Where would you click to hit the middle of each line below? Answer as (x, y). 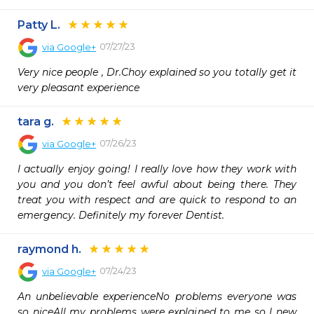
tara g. (36, 122)
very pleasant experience (78, 88)
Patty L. (39, 25)
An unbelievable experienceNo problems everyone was (157, 296)
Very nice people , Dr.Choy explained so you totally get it (157, 72)
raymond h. (49, 249)
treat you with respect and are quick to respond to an (157, 200)
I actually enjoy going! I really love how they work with (157, 169)
